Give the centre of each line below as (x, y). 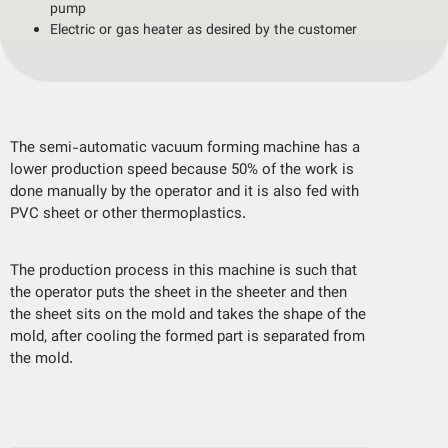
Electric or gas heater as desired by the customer (203, 31)
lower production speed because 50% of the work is (182, 171)
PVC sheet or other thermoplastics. (128, 215)
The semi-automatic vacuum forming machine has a (185, 149)
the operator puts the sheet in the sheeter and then (178, 294)
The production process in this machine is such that (183, 272)
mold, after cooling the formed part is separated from (187, 338)
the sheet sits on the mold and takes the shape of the (188, 316)
